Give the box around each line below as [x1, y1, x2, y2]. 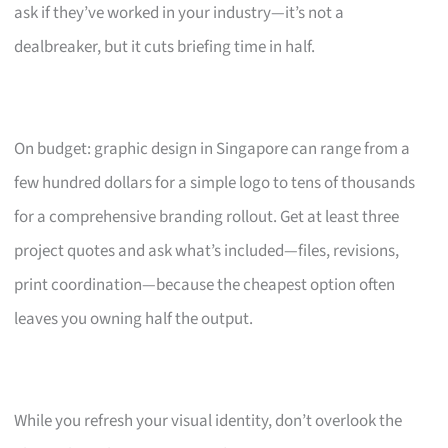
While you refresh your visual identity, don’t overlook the [14, 408, 403, 433]
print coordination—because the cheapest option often [14, 272, 396, 297]
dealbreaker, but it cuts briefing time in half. [14, 34, 316, 59]
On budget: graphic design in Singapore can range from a [14, 136, 411, 161]
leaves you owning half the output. [14, 306, 254, 331]
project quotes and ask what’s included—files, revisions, [14, 238, 400, 263]
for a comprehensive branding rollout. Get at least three [14, 204, 400, 229]
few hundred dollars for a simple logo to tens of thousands [14, 170, 416, 195]
